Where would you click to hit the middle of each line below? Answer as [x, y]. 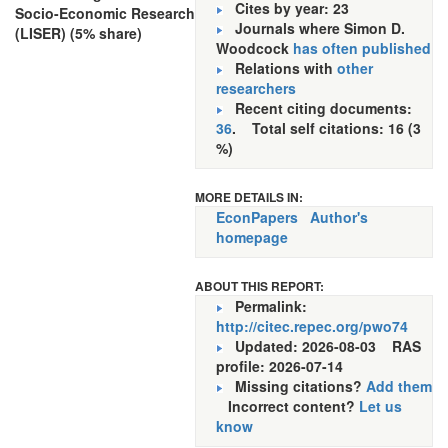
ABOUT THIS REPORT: [259, 286]
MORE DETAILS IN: [249, 197]
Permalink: [265, 306]
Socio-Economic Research [105, 13]
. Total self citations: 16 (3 [326, 128]
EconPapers [257, 217]
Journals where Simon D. [314, 28]
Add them [399, 386]
